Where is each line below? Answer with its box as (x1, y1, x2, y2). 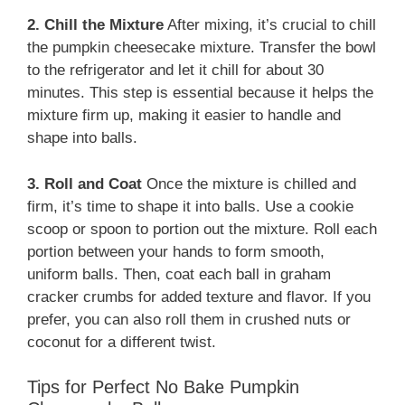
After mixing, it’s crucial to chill (164, 16, 376, 34)
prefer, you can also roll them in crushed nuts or (27, 310, 351, 328)
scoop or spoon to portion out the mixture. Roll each (27, 220, 377, 238)
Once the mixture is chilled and (142, 174, 356, 193)
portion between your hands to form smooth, (27, 242, 325, 260)
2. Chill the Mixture (27, 16, 164, 34)
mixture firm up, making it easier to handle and (27, 107, 341, 125)
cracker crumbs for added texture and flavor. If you (27, 287, 371, 306)
